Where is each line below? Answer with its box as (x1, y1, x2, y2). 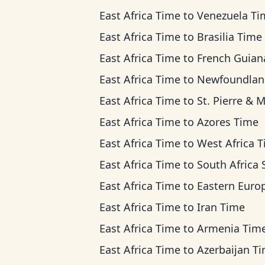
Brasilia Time (197, 30, 262, 44)
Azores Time (197, 115, 258, 129)
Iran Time (197, 200, 245, 214)
